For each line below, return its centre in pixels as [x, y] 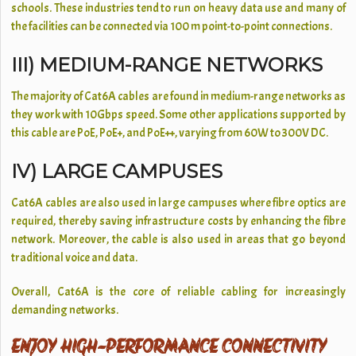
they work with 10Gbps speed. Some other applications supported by [178, 115]
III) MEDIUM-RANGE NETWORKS [167, 65]
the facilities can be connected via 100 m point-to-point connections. [172, 27]
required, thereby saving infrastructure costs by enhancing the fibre [178, 221]
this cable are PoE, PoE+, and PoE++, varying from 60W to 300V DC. [170, 133]
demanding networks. [65, 310]
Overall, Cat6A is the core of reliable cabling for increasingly [178, 292]
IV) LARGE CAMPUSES [117, 171]
